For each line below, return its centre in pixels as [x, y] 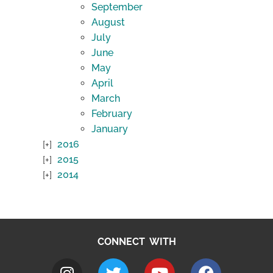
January [110, 129]
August [108, 23]
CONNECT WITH [136, 242]
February [112, 114]
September [117, 7]
